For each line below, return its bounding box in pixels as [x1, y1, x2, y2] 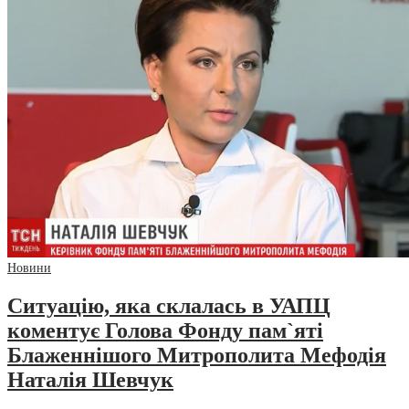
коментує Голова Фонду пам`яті [7, 319, 323, 343]
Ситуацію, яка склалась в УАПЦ [7, 294, 330, 319]
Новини [7, 261, 51, 276]
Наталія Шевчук [7, 368, 173, 393]
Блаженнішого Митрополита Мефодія [7, 343, 386, 368]
